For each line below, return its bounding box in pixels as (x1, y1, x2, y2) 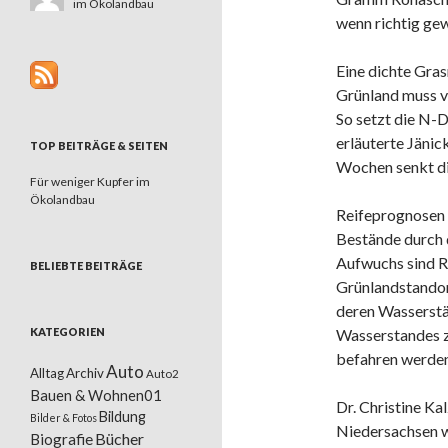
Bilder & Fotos (30, 410, 97, 424)
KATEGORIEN (30, 324, 105, 338)
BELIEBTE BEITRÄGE (30, 258, 142, 272)
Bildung (99, 407, 146, 425)
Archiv (66, 364, 104, 381)
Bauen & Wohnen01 (30, 385, 162, 404)
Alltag (30, 364, 64, 381)
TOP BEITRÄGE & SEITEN (30, 138, 168, 152)
